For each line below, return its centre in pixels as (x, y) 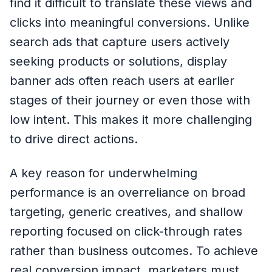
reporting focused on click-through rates (126, 232)
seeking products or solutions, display (118, 62)
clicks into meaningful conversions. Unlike (130, 23)
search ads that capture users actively (120, 42)
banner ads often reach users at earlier (122, 81)
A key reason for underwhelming (104, 173)
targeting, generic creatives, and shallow (126, 212)
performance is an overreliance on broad (127, 193)
